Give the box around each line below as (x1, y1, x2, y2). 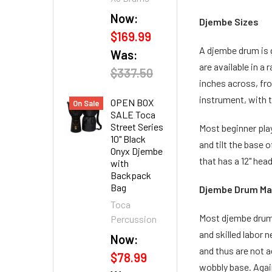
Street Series (110, 121, 163, 132)
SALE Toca (110, 109, 155, 120)
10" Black (110, 133, 146, 144)
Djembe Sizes (199, 16, 259, 27)
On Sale (73, 98, 100, 108)
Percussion (110, 213, 157, 225)
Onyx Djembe (110, 145, 163, 157)
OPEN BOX (110, 97, 154, 108)
